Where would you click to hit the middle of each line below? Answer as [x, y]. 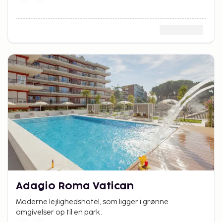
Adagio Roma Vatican [75, 187]
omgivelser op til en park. [59, 213]
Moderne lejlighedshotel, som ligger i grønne [92, 202]
